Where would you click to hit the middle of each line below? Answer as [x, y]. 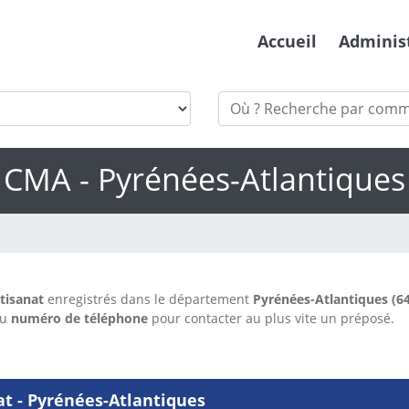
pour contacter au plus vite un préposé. [271, 319]
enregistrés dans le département [148, 299]
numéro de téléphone [79, 319]
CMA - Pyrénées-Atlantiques [204, 179]
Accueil [287, 42]
